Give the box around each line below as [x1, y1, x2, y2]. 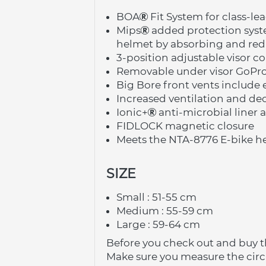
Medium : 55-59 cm [116, 205, 213, 217]
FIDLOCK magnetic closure [116, 120, 254, 132]
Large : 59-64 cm [116, 218, 200, 231]
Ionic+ [116, 106, 148, 119]
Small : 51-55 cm [116, 191, 197, 204]
